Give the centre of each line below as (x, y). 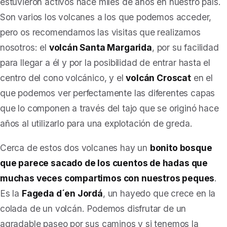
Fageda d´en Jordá (62, 193)
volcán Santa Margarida (100, 47)
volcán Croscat (158, 78)
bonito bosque (181, 148)
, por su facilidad (185, 47)
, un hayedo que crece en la (159, 193)
